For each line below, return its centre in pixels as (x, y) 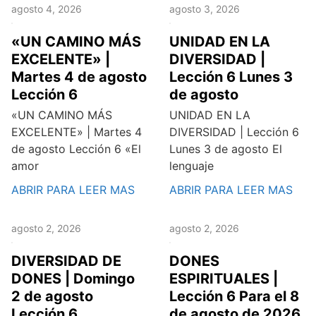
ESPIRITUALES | (224, 279)
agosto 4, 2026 (47, 9)
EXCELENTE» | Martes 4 (77, 132)
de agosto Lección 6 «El (76, 149)
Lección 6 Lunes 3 (231, 77)
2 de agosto (52, 296)
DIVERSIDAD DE (66, 261)
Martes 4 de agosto (79, 77)
